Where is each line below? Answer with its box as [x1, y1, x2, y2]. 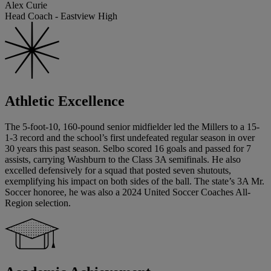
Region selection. [5, 197, 71, 208]
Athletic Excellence [5, 93, 125, 109]
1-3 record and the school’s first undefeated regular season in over [5, 132, 255, 143]
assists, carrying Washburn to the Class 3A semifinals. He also [5, 154, 241, 165]
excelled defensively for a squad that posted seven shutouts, [5, 165, 231, 175]
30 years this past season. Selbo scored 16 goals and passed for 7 [5, 143, 251, 154]
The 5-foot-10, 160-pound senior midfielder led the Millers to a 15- [5, 121, 260, 132]
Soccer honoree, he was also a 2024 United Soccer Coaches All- [5, 186, 250, 197]
